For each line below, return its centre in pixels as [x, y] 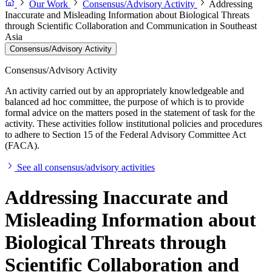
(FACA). [22, 146]
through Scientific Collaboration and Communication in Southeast [131, 26]
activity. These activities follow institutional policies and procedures [134, 124]
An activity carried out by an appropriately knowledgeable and [124, 91]
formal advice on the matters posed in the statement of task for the [130, 113]
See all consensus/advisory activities [86, 168]
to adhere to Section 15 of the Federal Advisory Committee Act [125, 135]
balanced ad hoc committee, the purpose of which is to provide [124, 102]
